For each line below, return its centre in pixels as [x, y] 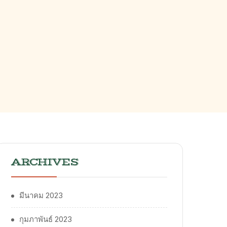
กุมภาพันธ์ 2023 [46, 219]
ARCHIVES [45, 163]
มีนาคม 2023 [41, 196]
